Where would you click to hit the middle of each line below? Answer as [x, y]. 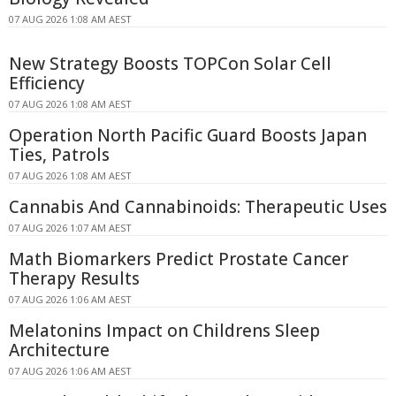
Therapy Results [74, 279]
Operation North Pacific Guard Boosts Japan [188, 136]
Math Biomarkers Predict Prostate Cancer [179, 259]
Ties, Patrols [59, 155]
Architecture [59, 350]
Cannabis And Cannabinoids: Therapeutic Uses [198, 207]
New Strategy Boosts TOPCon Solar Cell [170, 64]
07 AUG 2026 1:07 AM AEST [70, 228]
